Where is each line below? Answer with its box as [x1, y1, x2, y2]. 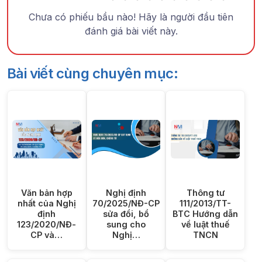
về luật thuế [181, 219, 230, 229]
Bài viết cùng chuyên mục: [7, 64, 178, 82]
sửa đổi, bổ [103, 208, 149, 219]
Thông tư [186, 187, 225, 198]
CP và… [30, 229, 63, 240]
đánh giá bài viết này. [84, 25, 178, 37]
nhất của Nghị [17, 198, 76, 208]
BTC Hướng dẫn [173, 208, 239, 219]
